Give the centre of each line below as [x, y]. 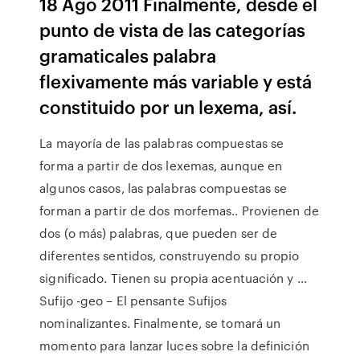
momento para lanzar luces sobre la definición [174, 346]
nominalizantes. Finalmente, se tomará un [160, 323]
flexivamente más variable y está [176, 81]
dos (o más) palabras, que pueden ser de [159, 233]
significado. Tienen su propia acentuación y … [173, 278]
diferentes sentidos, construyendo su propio [170, 256]
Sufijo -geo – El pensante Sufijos [133, 301]
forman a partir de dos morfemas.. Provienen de [179, 211]
